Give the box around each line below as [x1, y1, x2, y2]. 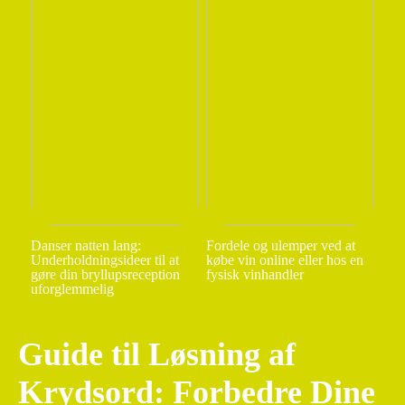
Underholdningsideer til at [30, 251, 179, 268]
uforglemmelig [30, 280, 114, 297]
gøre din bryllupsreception [30, 266, 180, 282]
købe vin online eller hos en [205, 251, 363, 268]
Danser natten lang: [30, 237, 141, 253]
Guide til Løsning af [18, 335, 296, 372]
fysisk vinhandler [205, 266, 304, 282]
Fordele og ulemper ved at [205, 237, 355, 253]
